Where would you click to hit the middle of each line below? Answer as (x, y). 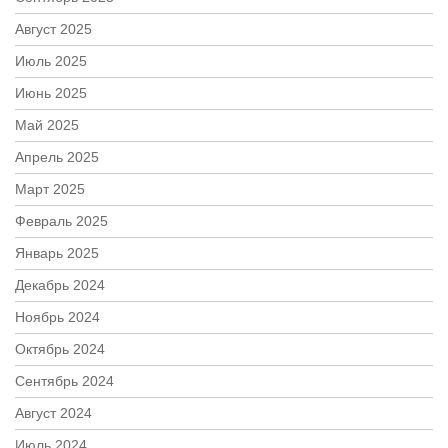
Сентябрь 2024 (64, 381)
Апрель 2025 (57, 157)
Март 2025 (50, 189)
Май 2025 (47, 125)
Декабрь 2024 (60, 285)
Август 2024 (53, 413)
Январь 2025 (57, 253)
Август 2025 (53, 29)
